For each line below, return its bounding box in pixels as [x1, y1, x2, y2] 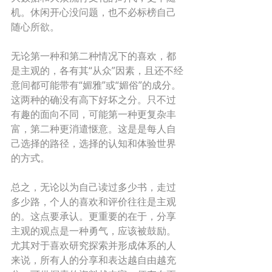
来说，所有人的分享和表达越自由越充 [11, 253, 176, 267]
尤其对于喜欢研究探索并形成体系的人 [11, 239, 176, 252]
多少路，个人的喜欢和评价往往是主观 [11, 195, 176, 208]
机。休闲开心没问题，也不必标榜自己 [11, 5, 176, 19]
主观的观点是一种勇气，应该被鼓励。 [11, 224, 178, 237]
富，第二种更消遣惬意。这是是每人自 [11, 122, 176, 135]
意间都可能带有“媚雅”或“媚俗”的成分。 [11, 78, 181, 92]
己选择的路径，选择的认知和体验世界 [11, 137, 176, 150]
